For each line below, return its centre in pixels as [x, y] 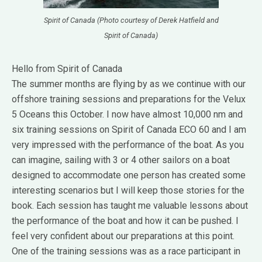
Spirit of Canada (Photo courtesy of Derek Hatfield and [131, 20]
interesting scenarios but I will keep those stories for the [128, 190]
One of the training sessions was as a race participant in [126, 251]
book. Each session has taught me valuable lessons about [130, 206]
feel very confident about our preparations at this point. [123, 236]
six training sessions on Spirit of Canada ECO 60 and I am [129, 130]
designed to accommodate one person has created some [129, 175]
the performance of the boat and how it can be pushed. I [125, 221]
